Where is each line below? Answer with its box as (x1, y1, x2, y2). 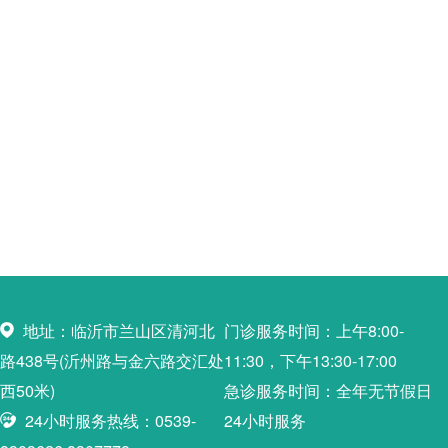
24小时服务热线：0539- (21, 409, 196, 432)
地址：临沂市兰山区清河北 (19, 319, 215, 342)
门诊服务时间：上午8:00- (224, 319, 404, 342)
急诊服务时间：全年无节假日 (224, 379, 432, 402)
